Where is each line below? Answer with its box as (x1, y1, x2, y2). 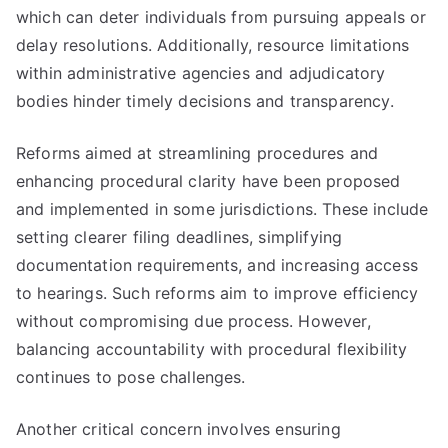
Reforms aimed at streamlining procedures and (16, 143, 379, 163)
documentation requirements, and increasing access (16, 255, 418, 275)
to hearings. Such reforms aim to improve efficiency (16, 283, 419, 303)
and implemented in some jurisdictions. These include (16, 199, 429, 219)
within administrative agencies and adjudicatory (16, 63, 386, 83)
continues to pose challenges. (16, 367, 246, 387)
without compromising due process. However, (16, 311, 371, 331)
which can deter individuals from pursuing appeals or (16, 7, 427, 27)
